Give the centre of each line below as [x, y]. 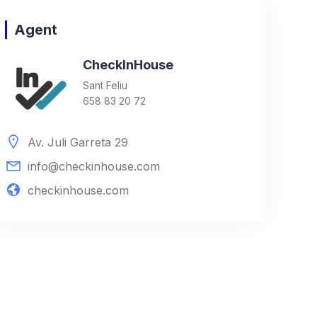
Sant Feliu [105, 85]
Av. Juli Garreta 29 [78, 142]
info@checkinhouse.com [94, 166]
